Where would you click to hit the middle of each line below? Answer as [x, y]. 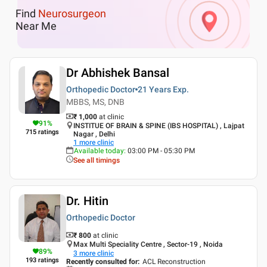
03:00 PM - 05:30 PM [161, 150]
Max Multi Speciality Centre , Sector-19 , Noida [148, 244]
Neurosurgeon [72, 14]
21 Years [154, 89]
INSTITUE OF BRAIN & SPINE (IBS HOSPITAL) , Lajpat [159, 125]
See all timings [97, 160]
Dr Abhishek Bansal [118, 72]
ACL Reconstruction [174, 261]
